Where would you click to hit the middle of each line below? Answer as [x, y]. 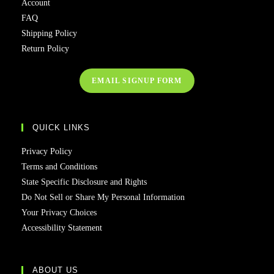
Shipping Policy [49, 33]
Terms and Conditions [59, 167]
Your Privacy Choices [59, 213]
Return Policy [45, 49]
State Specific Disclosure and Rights [84, 182]
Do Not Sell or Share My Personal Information [103, 197]
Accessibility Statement [62, 228]
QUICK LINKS [61, 128]
